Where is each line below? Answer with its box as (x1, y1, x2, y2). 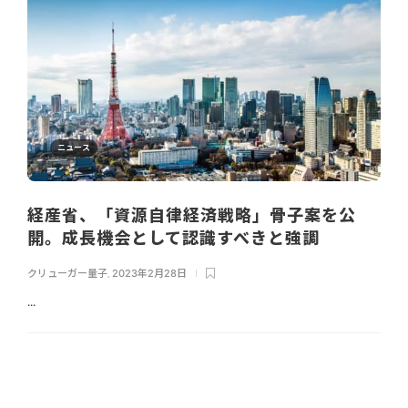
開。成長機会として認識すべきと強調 (27, 229, 324, 249)
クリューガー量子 (27, 267, 107, 280)
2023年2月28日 (112, 267, 187, 280)
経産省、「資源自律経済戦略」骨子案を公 (27, 206, 356, 226)
